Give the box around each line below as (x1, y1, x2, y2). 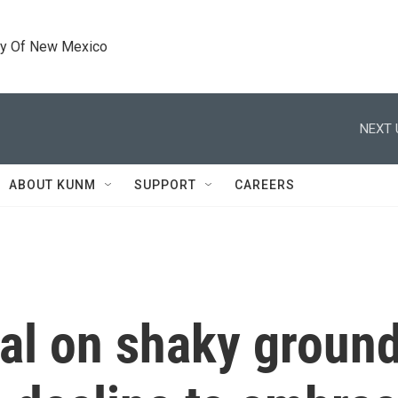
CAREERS (235, 178, 295, 192)
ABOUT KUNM (9, 178, 96, 192)
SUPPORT (134, 178, 196, 192)
